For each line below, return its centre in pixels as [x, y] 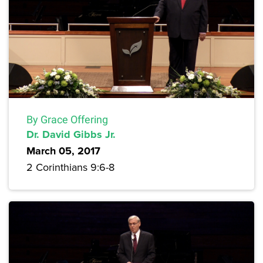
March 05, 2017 [63, 151]
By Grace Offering [67, 120]
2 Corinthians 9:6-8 [70, 167]
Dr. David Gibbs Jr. [71, 135]
